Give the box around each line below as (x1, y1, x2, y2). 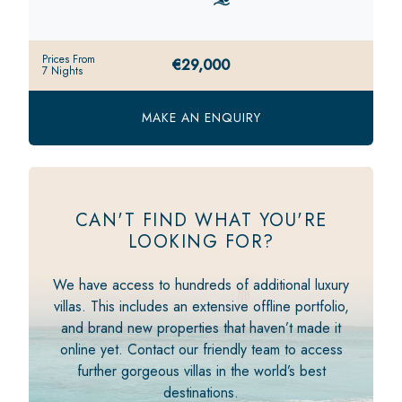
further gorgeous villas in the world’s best (76, 360, 326, 381)
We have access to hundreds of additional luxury (53, 274, 349, 295)
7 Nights (42, 62, 83, 79)
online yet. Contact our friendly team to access (59, 338, 343, 360)
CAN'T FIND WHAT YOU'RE (74, 206, 328, 233)
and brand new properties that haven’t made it (61, 317, 341, 338)
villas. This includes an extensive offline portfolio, (53, 295, 349, 317)
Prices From (42, 50, 95, 67)
